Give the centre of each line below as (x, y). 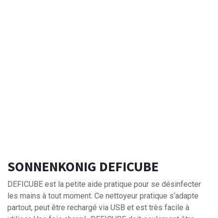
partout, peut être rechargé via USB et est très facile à (98, 208)
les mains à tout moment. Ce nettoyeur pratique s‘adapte (103, 196)
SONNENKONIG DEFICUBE (83, 167)
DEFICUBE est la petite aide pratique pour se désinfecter (104, 184)
